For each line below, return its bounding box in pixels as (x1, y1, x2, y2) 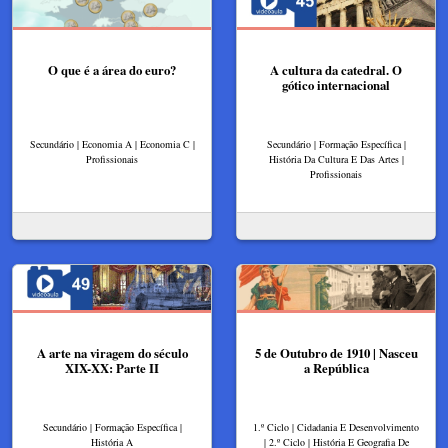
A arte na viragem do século (36, 343, 188, 362)
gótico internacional (282, 75, 390, 94)
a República (303, 358, 369, 377)
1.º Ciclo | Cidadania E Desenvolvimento (253, 419, 419, 434)
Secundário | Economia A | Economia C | (29, 136, 195, 151)
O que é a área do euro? (48, 60, 176, 79)
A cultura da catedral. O (270, 60, 402, 79)
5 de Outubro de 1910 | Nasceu (254, 343, 418, 362)
